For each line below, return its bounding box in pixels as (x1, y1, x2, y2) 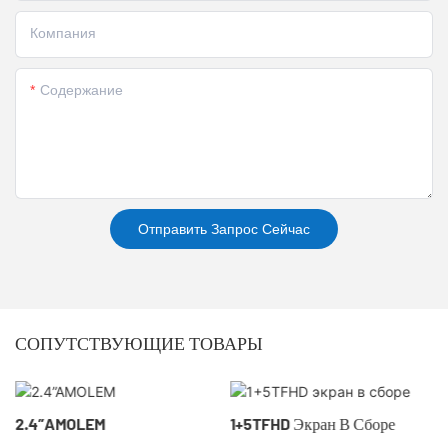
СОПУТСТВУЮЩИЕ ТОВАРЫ (15, 332, 263, 355)
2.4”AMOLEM (14, 414, 105, 434)
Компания (30, 25, 96, 42)
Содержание (40, 82, 123, 99)
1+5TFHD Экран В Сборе (230, 414, 396, 434)
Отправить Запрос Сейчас (138, 221, 310, 238)
